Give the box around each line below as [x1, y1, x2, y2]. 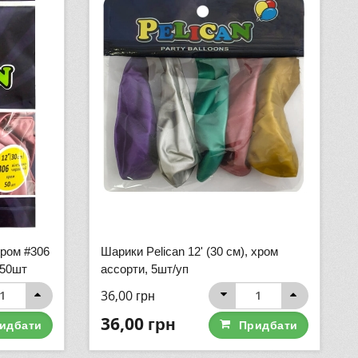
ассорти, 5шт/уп [101, 262, 189, 276]
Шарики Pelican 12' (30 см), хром [101, 245, 278, 259]
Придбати [238, 317, 298, 333]
